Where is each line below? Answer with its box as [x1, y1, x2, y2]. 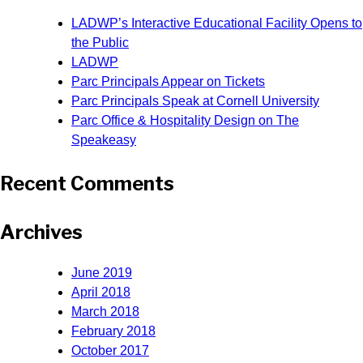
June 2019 [71, 265, 132, 280]
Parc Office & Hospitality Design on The [71, 113, 299, 127]
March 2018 [71, 304, 139, 318]
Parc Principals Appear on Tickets [71, 74, 265, 88]
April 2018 [71, 284, 130, 299]
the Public [71, 35, 129, 49]
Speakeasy [71, 132, 136, 147]
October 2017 [71, 343, 149, 357]
